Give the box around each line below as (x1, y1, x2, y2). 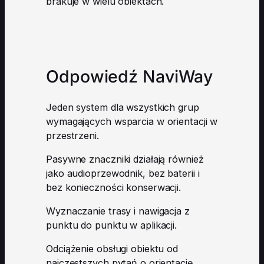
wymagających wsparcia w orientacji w (46, 115, 218, 127)
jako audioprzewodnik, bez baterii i (46, 167, 200, 179)
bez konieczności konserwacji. (46, 181, 181, 193)
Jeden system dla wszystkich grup (46, 101, 199, 113)
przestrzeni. (46, 129, 99, 141)
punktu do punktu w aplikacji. (46, 219, 177, 232)
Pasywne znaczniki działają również (46, 153, 204, 165)
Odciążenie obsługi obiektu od (46, 243, 179, 255)
